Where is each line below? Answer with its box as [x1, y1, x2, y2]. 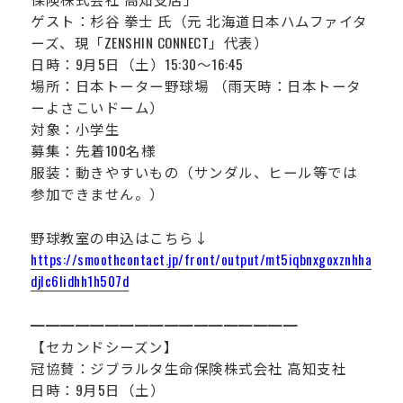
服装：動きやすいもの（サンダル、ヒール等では [31, 162, 358, 182]
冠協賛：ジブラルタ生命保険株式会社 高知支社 [31, 357, 347, 378]
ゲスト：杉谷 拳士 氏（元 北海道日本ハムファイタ [31, 11, 368, 31]
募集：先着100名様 [31, 140, 157, 160]
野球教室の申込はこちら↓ [31, 227, 210, 247]
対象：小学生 [31, 119, 121, 139]
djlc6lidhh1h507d [31, 270, 130, 291]
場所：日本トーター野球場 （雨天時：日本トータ [31, 76, 362, 95]
